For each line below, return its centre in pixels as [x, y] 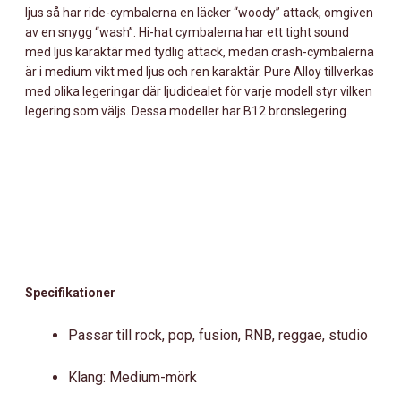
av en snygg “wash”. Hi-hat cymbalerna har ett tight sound [187, 32]
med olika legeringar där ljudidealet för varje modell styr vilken [199, 91]
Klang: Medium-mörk [132, 378]
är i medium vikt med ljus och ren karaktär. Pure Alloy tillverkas [200, 71]
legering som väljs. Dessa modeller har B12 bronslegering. [187, 111]
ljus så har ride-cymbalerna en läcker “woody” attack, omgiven [199, 12]
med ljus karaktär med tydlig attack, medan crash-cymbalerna [200, 51]
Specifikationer [70, 292]
